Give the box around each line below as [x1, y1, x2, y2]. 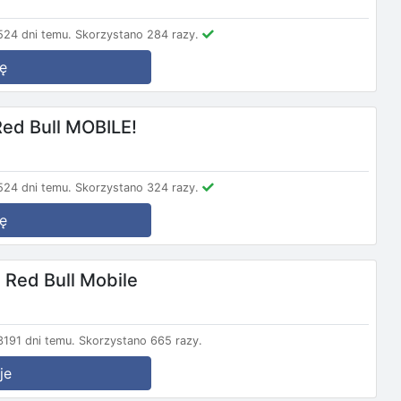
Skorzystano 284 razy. [75, 28, 199, 41]
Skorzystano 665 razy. [79, 334, 202, 347]
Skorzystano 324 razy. [75, 181, 199, 194]
